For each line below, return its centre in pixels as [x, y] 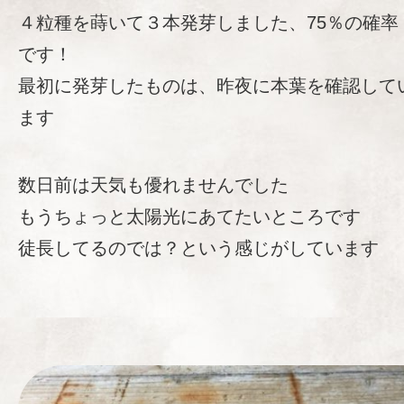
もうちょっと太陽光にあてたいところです [189, 217]
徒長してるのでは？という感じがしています [198, 248]
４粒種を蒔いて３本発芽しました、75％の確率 [208, 23]
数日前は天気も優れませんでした [153, 185]
